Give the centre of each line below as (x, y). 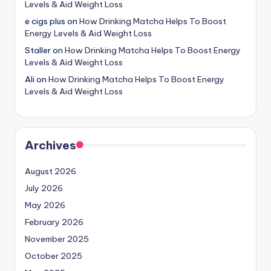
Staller (38, 51)
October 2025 (54, 256)
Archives (51, 145)
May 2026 (45, 205)
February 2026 (54, 222)
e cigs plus (45, 21)
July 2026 (44, 188)
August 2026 (51, 171)
